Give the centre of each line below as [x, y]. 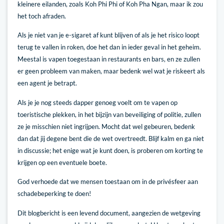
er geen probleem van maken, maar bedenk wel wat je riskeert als [111, 71]
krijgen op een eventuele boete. [62, 162]
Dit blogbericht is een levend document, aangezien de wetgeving [109, 213]
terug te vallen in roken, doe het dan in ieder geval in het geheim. [109, 47]
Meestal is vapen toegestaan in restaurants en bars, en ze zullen [109, 59]
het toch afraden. [42, 16]
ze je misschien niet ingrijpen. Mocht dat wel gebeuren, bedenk [106, 126]
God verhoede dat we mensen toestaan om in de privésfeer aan [108, 182]
